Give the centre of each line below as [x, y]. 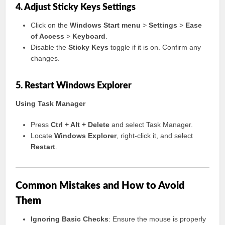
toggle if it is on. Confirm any [155, 47]
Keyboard [89, 36]
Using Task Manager [51, 103]
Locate [43, 136]
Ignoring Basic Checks [70, 219]
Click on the [50, 25]
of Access [48, 36]
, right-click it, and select [155, 136]
